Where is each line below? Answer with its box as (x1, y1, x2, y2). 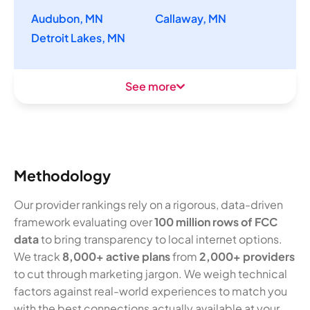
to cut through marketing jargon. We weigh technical (14, 266, 287, 281)
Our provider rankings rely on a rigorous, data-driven (14, 197, 283, 212)
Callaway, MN (155, 11, 226, 26)
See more (125, 79, 176, 94)
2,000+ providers (199, 248, 295, 264)
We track (14, 248, 62, 264)
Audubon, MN (31, 11, 103, 26)
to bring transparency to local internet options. (39, 231, 282, 246)
